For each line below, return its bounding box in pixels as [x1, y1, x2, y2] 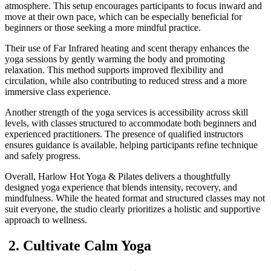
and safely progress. [5, 151, 80, 162]
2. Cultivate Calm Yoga [5, 238, 151, 254]
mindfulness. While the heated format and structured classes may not [5, 193, 265, 204]
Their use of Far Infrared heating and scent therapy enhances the [5, 43, 249, 54]
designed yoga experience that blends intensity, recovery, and [5, 182, 237, 193]
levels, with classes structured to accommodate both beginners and [5, 118, 256, 129]
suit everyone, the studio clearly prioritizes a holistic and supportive [5, 204, 260, 215]
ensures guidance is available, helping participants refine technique [5, 140, 258, 151]
